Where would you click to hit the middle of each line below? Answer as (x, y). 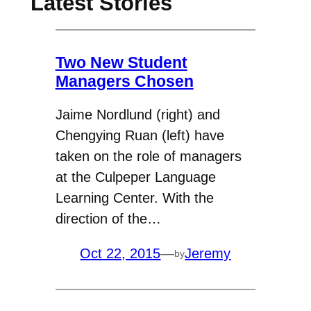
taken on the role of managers (148, 157)
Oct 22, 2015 (120, 254)
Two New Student (121, 62)
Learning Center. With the (134, 198)
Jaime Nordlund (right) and (137, 115)
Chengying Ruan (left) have (140, 136)
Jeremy (208, 254)
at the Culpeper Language (135, 177)
